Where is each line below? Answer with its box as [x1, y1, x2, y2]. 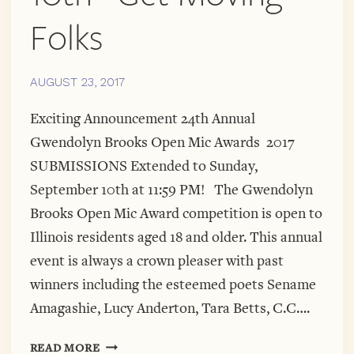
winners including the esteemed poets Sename [29, 275, 316, 295]
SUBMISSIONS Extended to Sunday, [29, 156, 258, 176]
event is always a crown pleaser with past [29, 251, 284, 271]
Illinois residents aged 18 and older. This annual [29, 228, 322, 247]
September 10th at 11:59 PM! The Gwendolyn [29, 180, 313, 200]
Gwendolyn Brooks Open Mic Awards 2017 [29, 133, 295, 153]
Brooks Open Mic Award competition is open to [29, 204, 322, 224]
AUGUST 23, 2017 [29, 75, 125, 90]
